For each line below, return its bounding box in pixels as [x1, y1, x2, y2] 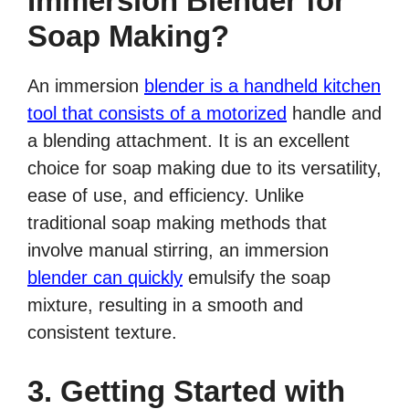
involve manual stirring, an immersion [27, 240, 329, 261]
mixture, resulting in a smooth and [27, 295, 303, 316]
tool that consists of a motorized [27, 103, 287, 124]
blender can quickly [27, 267, 183, 288]
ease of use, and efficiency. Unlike [27, 185, 304, 206]
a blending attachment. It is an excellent [27, 131, 350, 152]
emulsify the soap [183, 267, 330, 288]
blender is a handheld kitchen [144, 76, 381, 97]
